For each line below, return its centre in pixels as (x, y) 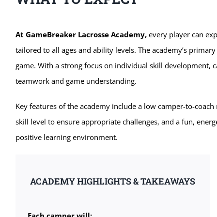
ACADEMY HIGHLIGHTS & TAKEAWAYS (113, 181)
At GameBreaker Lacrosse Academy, (82, 34)
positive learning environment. (66, 137)
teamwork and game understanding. (76, 81)
